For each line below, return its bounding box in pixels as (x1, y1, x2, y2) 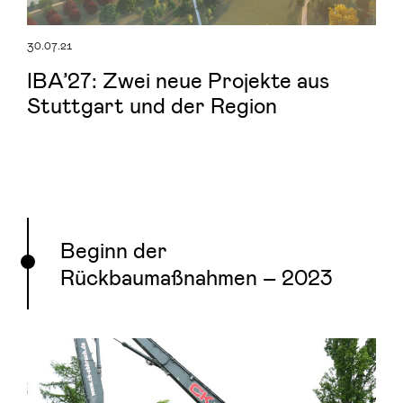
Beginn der (60, 237, 167, 264)
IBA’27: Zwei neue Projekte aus (27, 67, 329, 94)
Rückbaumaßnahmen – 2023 (60, 264, 333, 291)
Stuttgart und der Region (27, 92, 277, 119)
